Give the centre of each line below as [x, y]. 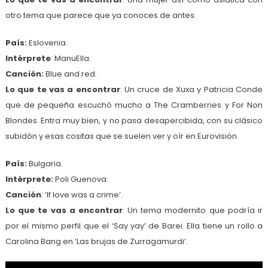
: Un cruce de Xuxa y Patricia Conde [191, 89]
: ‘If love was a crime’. [82, 194]
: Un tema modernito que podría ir [193, 210]
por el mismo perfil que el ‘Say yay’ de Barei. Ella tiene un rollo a [134, 226]
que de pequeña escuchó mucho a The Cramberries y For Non [134, 105]
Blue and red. [70, 74]
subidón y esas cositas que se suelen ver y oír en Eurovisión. [122, 136]
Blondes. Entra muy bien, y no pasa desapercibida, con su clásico [134, 120]
